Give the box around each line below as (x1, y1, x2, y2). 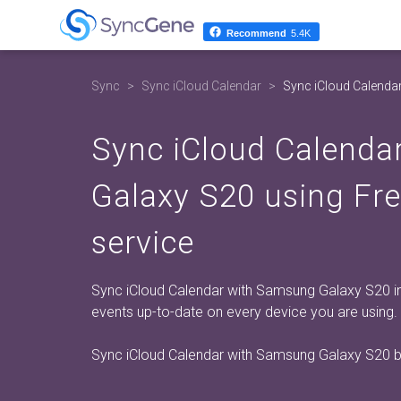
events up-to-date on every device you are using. (91, 303, 397, 320)
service (91, 225, 194, 261)
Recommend (226, 28, 286, 39)
